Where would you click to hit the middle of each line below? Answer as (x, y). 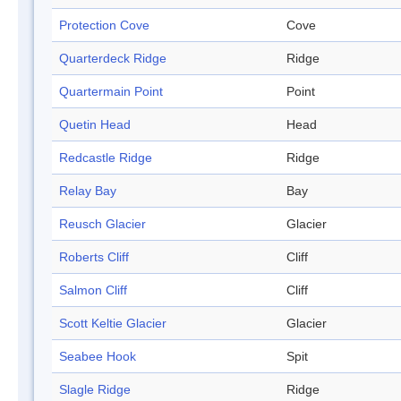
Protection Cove (104, 26)
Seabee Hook (98, 357)
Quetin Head (95, 125)
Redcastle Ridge (106, 158)
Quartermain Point (111, 92)
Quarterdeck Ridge (113, 59)
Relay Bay (88, 191)
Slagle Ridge (95, 390)
